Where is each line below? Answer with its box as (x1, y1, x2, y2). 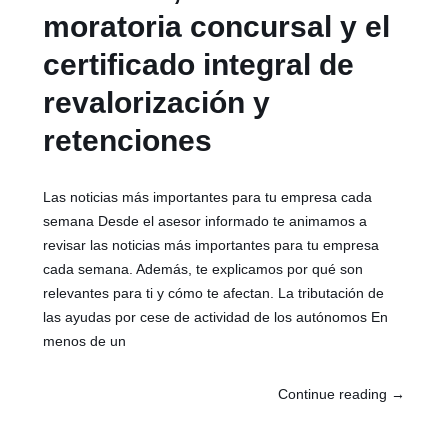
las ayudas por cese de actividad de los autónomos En (43, 309, 389, 326)
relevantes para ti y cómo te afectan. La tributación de (43, 285, 385, 302)
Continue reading (277, 386, 391, 403)
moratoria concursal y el (43, 10, 391, 44)
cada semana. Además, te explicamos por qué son (43, 261, 364, 278)
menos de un (43, 333, 127, 350)
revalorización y (43, 86, 271, 120)
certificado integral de (43, 48, 355, 82)
